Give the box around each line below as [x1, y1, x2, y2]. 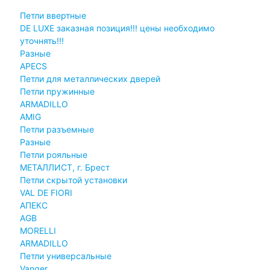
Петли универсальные [19, 250, 111, 261]
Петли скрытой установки [19, 174, 127, 185]
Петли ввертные [19, 10, 86, 20]
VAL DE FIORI [19, 187, 72, 198]
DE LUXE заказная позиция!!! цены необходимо [19, 22, 215, 33]
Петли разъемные [19, 124, 94, 134]
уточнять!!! [19, 35, 64, 46]
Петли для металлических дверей [19, 73, 160, 84]
